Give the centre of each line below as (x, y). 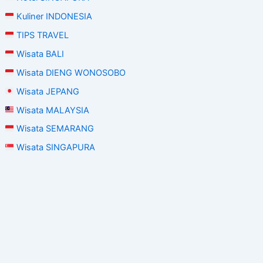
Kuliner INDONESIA (53, 16)
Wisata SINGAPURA (55, 148)
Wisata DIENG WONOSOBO (70, 73)
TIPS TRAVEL (42, 35)
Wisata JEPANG (47, 91)
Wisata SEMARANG (54, 129)
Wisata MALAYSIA (52, 110)
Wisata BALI (39, 54)
